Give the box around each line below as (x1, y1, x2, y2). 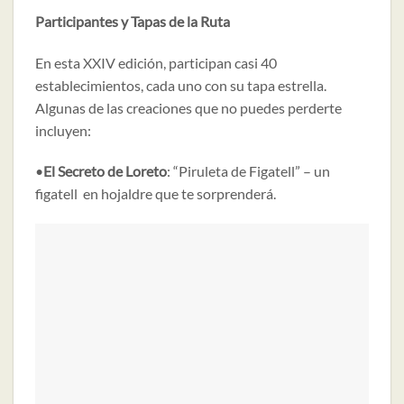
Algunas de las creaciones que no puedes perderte (35, 98, 342, 116)
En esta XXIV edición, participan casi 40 (35, 53, 277, 71)
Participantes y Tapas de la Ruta (35, 12, 230, 30)
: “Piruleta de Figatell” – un (167, 162, 330, 180)
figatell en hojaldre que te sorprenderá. (35, 185, 276, 203)
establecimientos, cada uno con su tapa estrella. (35, 76, 326, 94)
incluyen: (35, 121, 91, 139)
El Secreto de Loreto (43, 162, 167, 180)
